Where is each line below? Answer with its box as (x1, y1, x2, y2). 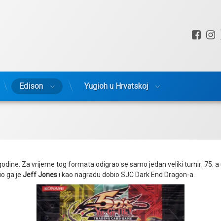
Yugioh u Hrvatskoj (84, 81, 148, 91)
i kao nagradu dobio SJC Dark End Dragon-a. (57, 170, 195, 179)
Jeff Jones (23, 170, 57, 179)
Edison (19, 81, 43, 91)
